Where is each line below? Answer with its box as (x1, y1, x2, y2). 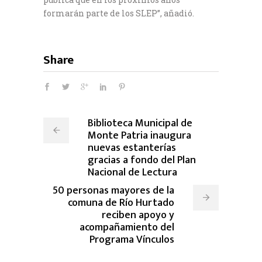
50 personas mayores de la (53, 181, 174, 199)
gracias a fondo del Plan (88, 151, 196, 169)
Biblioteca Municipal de (88, 114, 192, 132)
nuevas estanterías (88, 139, 176, 157)
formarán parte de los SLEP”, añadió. (43, 7, 194, 19)
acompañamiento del (80, 218, 174, 236)
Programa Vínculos (89, 230, 174, 249)
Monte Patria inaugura (88, 126, 191, 144)
